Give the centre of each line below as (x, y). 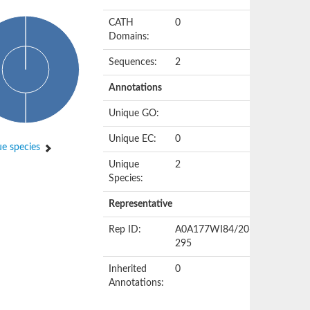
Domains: (129, 37)
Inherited (128, 269)
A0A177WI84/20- (214, 230)
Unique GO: (134, 113)
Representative (141, 204)
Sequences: (133, 62)
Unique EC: (133, 139)
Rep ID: (125, 230)
